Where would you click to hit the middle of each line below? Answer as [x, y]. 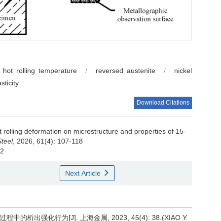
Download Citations [163, 103]
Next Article [84, 173]
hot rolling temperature [40, 71]
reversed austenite [126, 71]
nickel [183, 71]
